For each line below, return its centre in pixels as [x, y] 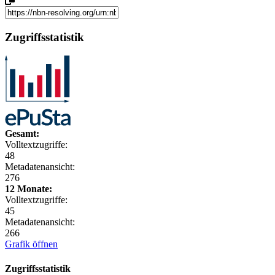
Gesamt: [22, 134]
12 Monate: [29, 189]
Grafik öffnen [31, 244]
